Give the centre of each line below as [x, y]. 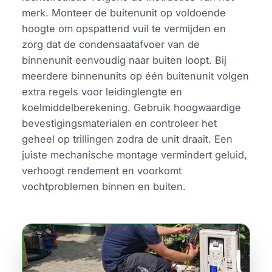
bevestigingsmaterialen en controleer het [120, 124]
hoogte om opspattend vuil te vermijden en [124, 29]
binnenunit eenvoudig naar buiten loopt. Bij [124, 60]
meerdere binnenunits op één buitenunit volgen [136, 76]
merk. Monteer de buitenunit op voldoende [124, 13]
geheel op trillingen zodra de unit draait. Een [127, 139]
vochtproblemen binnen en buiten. [104, 187]
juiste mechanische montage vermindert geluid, [135, 155]
